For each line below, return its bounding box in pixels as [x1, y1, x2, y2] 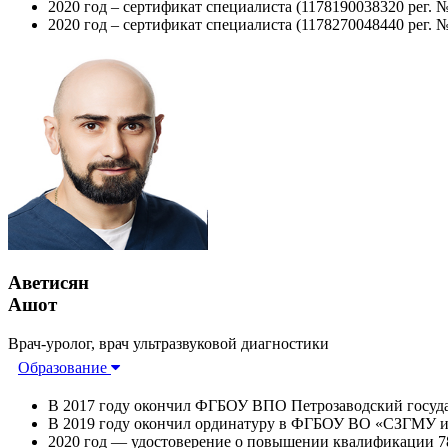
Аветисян [8, 272, 89, 294]
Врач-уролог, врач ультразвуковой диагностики [8, 335, 329, 353]
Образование [18, 359, 111, 377]
